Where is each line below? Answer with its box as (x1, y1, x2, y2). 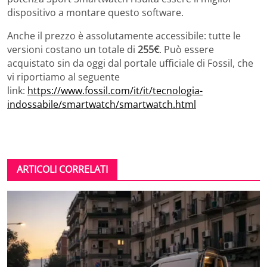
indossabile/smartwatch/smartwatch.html (7, 98, 196, 111)
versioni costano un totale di (7, 43, 138, 57)
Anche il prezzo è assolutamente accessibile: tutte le (7, 29, 241, 43)
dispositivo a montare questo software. (7, 6, 184, 20)
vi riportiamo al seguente (7, 70, 120, 84)
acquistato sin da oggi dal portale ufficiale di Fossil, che (7, 57, 253, 70)
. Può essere (159, 43, 214, 57)
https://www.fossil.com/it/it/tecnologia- (27, 84, 203, 98)
